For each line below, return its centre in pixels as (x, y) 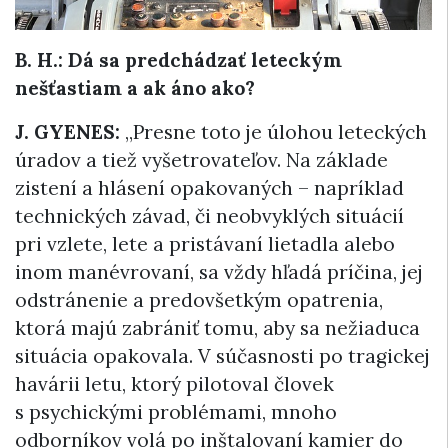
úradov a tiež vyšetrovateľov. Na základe (201, 160)
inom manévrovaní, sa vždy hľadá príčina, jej (219, 272)
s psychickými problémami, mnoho (176, 412)
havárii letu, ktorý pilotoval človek (174, 384)
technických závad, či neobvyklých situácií (209, 216)
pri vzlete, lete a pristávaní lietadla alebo (205, 244)
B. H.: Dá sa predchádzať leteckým (178, 60)
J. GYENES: (67, 132)
